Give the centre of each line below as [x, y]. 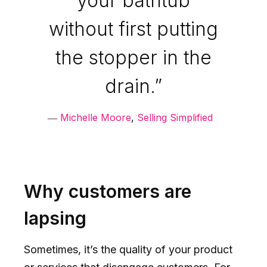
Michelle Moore [96, 117]
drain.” [133, 86]
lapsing [55, 218]
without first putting [133, 29]
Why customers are [108, 191]
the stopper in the [133, 57]
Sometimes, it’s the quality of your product [128, 249]
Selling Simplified [173, 117]
